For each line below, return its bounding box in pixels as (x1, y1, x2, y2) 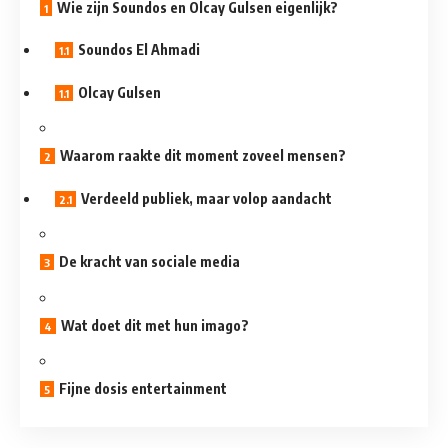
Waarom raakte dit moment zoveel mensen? (60, 147, 346, 165)
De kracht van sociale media (59, 253, 240, 271)
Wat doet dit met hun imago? (61, 316, 249, 334)
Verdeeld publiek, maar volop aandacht (81, 189, 332, 207)
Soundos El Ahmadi (78, 41, 200, 59)
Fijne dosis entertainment (59, 380, 227, 398)
